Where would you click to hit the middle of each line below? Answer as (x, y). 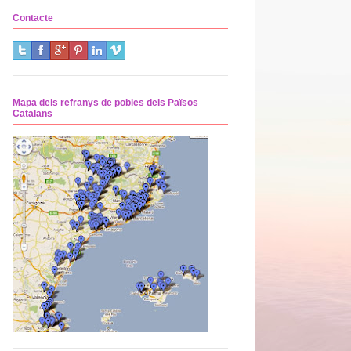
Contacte (33, 18)
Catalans (33, 113)
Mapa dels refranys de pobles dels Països (105, 102)
